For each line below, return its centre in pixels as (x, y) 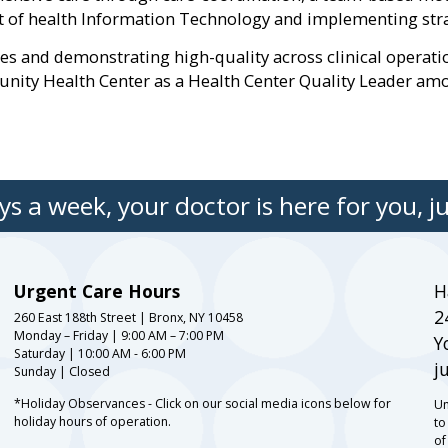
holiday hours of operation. (92, 422)
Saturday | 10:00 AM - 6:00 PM (99, 354)
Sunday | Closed (61, 372)
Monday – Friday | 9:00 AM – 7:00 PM (118, 336)
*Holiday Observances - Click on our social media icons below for (202, 404)
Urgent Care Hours (96, 291)
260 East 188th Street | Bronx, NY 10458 (128, 318)
